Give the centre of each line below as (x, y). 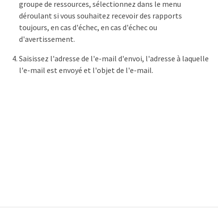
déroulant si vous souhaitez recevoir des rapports (100, 15)
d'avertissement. (47, 39)
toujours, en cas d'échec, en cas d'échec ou (88, 27)
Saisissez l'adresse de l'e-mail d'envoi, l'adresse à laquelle (114, 58)
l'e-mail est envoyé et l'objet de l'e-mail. (86, 70)
